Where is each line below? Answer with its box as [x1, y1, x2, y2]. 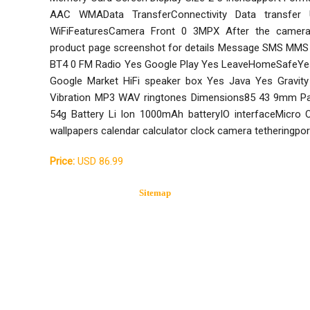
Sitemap [139, 188, 171, 199]
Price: [50, 155, 75, 168]
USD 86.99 [75, 155, 124, 168]
